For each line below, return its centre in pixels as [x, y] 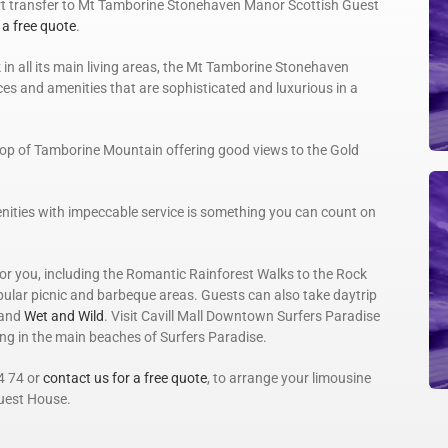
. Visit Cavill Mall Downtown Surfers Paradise [242, 316]
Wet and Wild [64, 316]
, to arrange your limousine [289, 378]
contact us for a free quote [125, 378]
